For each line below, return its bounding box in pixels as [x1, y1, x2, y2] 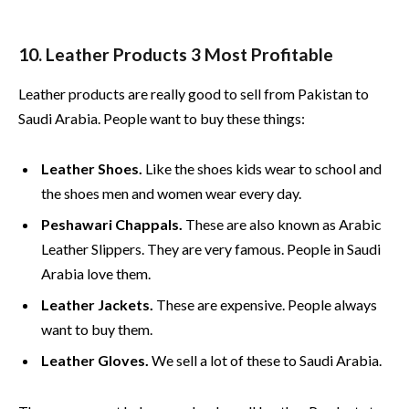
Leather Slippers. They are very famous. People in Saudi [41, 240, 381, 258]
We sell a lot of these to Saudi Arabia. [149, 351, 382, 370]
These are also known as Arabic [183, 215, 382, 234]
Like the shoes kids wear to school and [142, 160, 382, 178]
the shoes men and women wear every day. [41, 184, 301, 203]
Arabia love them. [41, 265, 151, 283]
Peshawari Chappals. [41, 215, 183, 234]
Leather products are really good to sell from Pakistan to [18, 84, 369, 102]
